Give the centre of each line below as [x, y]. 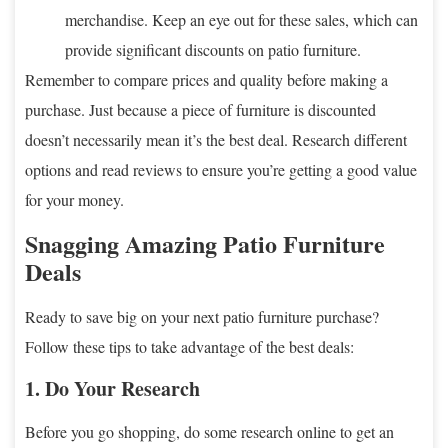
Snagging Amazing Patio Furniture [205, 243]
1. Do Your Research [112, 388]
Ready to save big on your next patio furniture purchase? [202, 316]
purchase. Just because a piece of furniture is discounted [200, 109]
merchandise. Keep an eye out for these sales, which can [241, 19]
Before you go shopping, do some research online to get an [209, 431]
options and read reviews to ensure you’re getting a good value [221, 169]
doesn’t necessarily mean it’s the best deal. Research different [216, 139]
